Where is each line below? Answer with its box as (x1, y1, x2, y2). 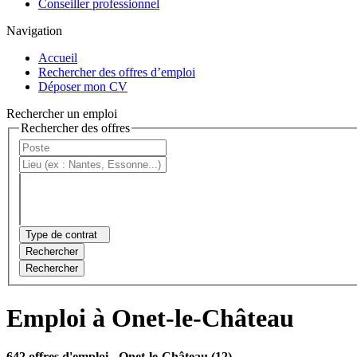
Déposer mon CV (38, 79, 127, 93)
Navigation (6, 23, 62, 37)
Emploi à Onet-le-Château (6, 303, 294, 332)
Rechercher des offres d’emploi (38, 65, 195, 79)
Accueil (38, 50, 77, 65)
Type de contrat (25, 229, 97, 241)
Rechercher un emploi (6, 106, 117, 120)
